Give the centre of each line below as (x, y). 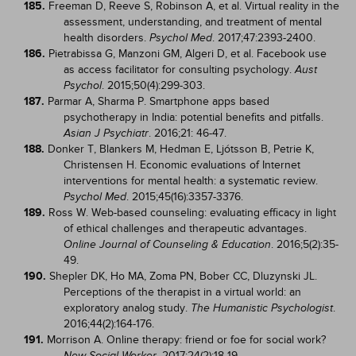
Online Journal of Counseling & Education (167, 244)
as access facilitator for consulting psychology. (179, 70)
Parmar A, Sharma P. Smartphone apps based (159, 101)
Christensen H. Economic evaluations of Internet (182, 165)
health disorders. (106, 38)
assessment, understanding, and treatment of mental (193, 22)
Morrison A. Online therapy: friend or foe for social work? (186, 340)
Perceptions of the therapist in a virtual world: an (182, 292)
